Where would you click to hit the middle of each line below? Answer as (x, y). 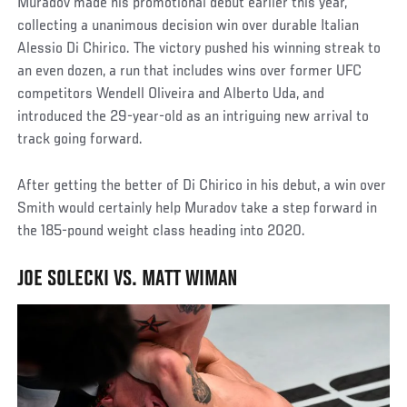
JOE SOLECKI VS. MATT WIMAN (128, 280)
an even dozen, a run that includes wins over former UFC (190, 72)
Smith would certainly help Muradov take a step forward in (198, 209)
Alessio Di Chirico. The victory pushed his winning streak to (199, 50)
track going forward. (80, 140)
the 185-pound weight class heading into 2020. (162, 232)
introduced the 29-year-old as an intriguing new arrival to (194, 118)
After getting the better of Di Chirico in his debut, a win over (202, 187)
